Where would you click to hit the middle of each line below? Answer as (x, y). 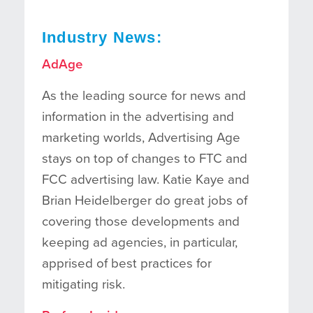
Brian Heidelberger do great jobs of (145, 200)
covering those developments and (141, 221)
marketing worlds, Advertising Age (141, 137)
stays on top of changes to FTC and (145, 158)
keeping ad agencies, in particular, (140, 242)
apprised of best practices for (127, 263)
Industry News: (102, 37)
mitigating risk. (83, 284)
